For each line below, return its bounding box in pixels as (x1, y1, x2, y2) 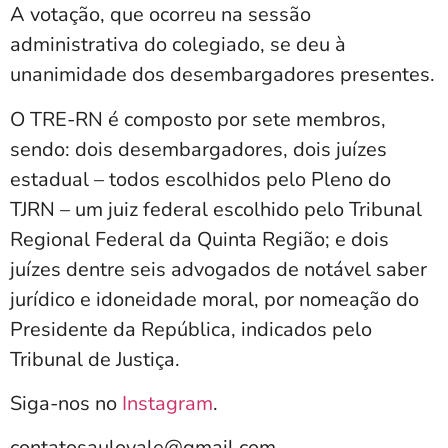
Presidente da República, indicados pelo (10, 315, 372, 343)
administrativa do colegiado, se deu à (10, 31, 346, 59)
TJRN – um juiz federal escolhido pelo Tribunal (10, 195, 422, 223)
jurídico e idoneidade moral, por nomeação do (10, 285, 419, 313)
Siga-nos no (10, 390, 122, 418)
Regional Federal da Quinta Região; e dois (10, 225, 389, 253)
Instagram (122, 390, 213, 418)
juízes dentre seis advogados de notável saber (10, 255, 427, 283)
